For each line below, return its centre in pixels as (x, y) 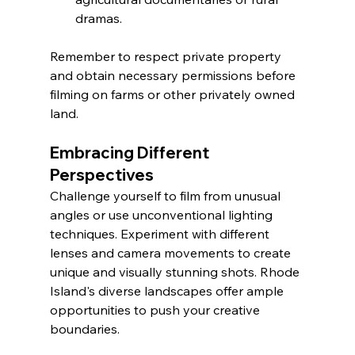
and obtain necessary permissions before (174, 76)
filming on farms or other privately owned (174, 95)
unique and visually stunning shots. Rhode (176, 272)
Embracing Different (131, 153)
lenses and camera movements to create (172, 253)
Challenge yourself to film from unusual (166, 196)
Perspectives (101, 175)
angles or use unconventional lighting (162, 215)
